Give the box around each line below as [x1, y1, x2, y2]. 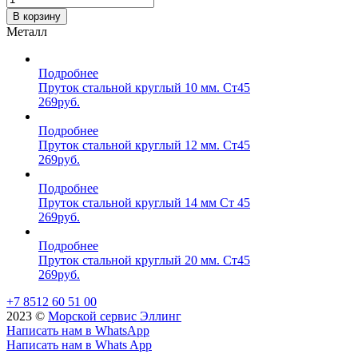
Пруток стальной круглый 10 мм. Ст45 [38, 80, 250, 94]
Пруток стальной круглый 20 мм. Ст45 [38, 253, 250, 267]
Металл [6, 24, 47, 38]
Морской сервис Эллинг [48, 308, 181, 323]
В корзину [13, 10, 61, 22]
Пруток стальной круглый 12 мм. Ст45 [38, 137, 250, 152]
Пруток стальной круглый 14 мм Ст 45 [38, 195, 250, 209]
